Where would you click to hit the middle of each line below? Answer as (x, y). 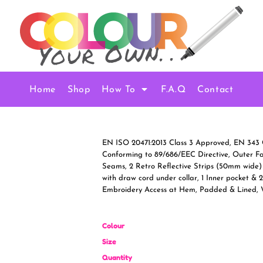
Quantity (117, 257)
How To (120, 90)
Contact (215, 90)
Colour (113, 225)
